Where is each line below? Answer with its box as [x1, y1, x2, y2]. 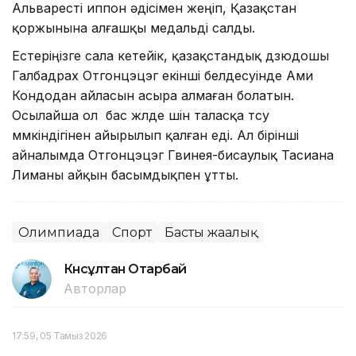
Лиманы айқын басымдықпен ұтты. [12, 166, 242, 183]
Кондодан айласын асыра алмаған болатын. [12, 87, 294, 103]
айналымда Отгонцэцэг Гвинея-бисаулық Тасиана [12, 146, 334, 163]
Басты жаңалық [164, 224, 257, 240]
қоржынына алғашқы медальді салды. [12, 19, 259, 36]
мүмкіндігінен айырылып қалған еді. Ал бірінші [12, 126, 299, 143]
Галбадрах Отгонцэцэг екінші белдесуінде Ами [12, 67, 313, 83]
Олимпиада [18, 224, 99, 240]
